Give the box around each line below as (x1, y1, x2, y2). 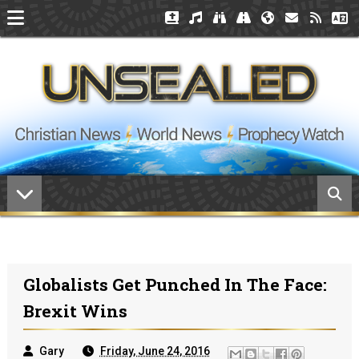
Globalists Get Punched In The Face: (22, 273, 327, 296)
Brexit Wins (22, 300, 127, 322)
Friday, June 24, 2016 (99, 345, 210, 357)
